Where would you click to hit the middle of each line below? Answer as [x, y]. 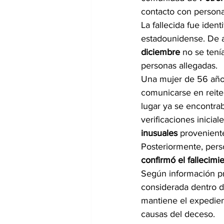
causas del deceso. [178, 214]
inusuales [159, 133]
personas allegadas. [179, 65]
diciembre [160, 52]
